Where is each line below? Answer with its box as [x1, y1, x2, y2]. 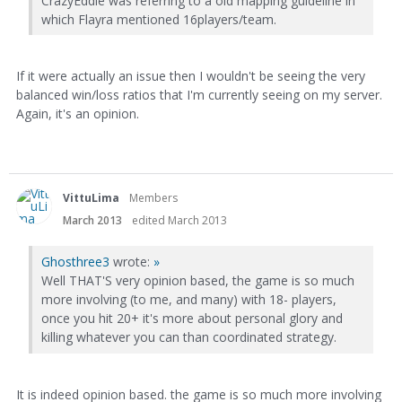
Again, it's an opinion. [16, 105, 139, 123]
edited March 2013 [132, 213, 227, 229]
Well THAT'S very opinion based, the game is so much [41, 272, 354, 290]
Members [129, 190, 178, 206]
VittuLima [63, 190, 119, 206]
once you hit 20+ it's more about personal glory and [41, 310, 343, 328]
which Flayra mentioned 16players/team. [41, 10, 276, 28]
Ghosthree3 [41, 253, 109, 271]
